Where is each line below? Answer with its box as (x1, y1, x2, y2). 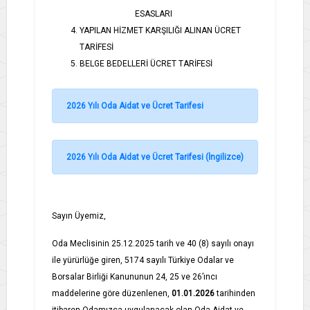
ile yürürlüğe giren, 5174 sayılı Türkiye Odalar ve (52, 255, 234, 265)
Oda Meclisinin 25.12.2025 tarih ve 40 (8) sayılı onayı (52, 238, 254, 248)
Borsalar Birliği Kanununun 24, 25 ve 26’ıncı (52, 271, 217, 282)
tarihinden (215, 288, 255, 298)
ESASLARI (135, 8, 172, 19)
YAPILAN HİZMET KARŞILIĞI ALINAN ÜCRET (80, 25, 241, 35)
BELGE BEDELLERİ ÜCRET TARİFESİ (80, 58, 212, 69)
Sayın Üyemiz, (52, 210, 106, 221)
